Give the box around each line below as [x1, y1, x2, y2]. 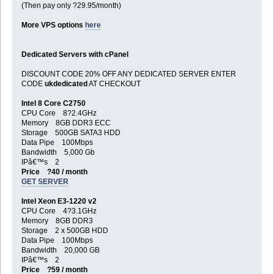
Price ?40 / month [21, 168, 87, 177]
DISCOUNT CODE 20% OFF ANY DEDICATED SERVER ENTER [21, 70, 236, 79]
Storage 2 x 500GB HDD [21, 226, 108, 235]
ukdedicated [44, 80, 87, 89]
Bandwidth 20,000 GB [21, 246, 100, 255]
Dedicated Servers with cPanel [21, 50, 128, 59]
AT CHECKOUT [87, 80, 141, 89]
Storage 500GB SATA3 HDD [21, 128, 120, 138]
